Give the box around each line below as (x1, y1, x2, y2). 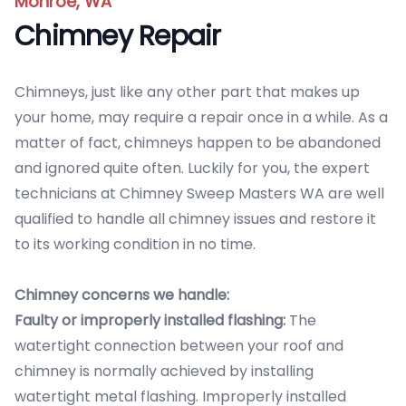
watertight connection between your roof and (14, 335, 343, 356)
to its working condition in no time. (14, 234, 256, 255)
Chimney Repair (14, 17, 221, 55)
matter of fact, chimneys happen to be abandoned (14, 132, 381, 153)
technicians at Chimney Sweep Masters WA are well (14, 183, 384, 204)
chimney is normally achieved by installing (14, 361, 314, 382)
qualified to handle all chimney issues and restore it (14, 208, 376, 229)
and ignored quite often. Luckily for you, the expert (14, 158, 370, 179)
